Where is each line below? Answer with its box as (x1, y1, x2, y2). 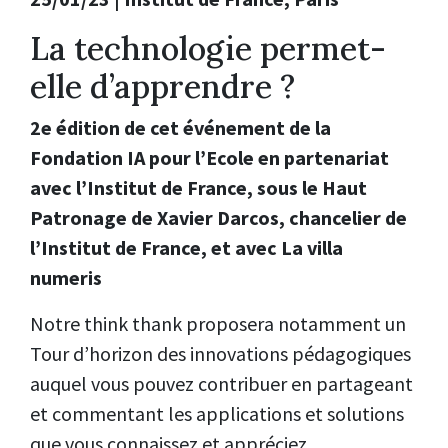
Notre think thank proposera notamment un (30, 311, 406, 337)
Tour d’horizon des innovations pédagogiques (30, 341, 411, 367)
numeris (30, 265, 102, 291)
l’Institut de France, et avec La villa (30, 235, 343, 261)
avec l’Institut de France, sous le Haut (30, 175, 367, 201)
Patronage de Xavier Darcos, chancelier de (30, 205, 407, 231)
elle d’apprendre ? (30, 65, 295, 107)
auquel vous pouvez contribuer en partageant (30, 371, 413, 397)
